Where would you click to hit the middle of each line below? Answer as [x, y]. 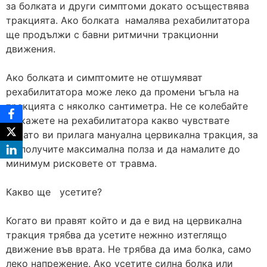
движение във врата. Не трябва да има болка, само [129, 249]
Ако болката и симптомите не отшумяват [104, 77]
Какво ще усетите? [54, 192]
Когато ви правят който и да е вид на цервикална [124, 220]
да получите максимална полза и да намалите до [123, 149]
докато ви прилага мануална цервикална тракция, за [132, 134]
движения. [31, 49]
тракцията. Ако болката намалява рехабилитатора [128, 20]
